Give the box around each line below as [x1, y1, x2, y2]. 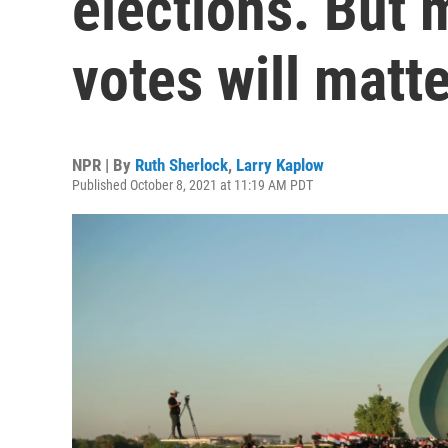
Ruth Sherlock [135, 155, 228, 175]
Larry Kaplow [236, 155, 324, 175]
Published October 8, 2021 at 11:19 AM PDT [72, 177, 313, 193]
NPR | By [72, 155, 135, 175]
